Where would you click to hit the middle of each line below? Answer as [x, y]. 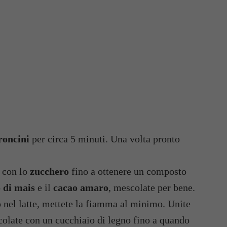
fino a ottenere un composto [128, 171]
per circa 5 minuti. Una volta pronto [105, 139]
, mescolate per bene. [152, 187]
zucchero [49, 171]
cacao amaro [81, 187]
